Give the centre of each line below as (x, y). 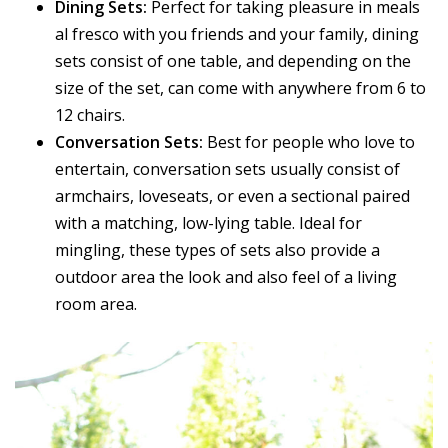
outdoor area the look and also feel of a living (226, 276)
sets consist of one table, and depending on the (233, 60)
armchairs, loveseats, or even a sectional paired (232, 195)
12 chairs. (90, 114)
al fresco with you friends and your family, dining (237, 33)
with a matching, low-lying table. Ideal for (208, 222)
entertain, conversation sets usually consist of (227, 168)
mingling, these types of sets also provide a (217, 249)
